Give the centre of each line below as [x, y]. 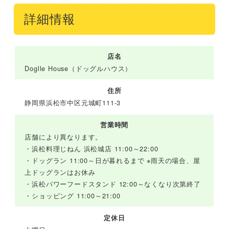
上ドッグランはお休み [60, 172]
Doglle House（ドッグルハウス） [78, 68]
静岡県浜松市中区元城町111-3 [73, 103]
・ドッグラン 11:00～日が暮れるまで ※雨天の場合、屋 [112, 161]
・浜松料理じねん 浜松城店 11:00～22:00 [91, 149]
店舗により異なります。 [64, 137]
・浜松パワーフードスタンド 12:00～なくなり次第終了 [113, 184]
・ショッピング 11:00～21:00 [73, 196]
